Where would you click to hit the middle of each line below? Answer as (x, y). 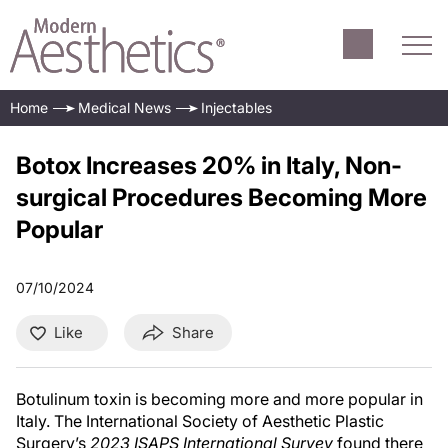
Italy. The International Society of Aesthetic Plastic (200, 421)
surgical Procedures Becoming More (221, 197)
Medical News (124, 107)
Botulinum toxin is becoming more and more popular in (219, 399)
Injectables (236, 107)
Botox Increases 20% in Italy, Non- (209, 165)
